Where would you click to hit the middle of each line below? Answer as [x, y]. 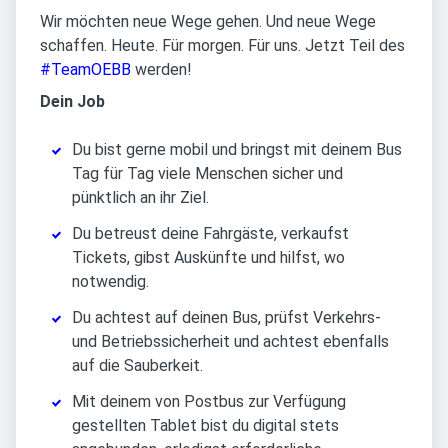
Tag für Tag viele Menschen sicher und [207, 174]
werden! [161, 70]
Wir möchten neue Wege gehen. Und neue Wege [208, 22]
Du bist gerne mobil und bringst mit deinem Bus [237, 150]
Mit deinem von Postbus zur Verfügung [209, 402]
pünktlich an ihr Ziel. [140, 198]
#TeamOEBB [85, 70]
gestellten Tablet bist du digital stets [205, 426]
